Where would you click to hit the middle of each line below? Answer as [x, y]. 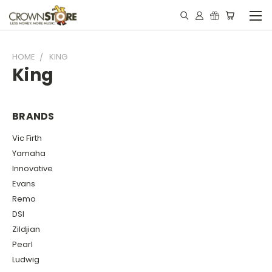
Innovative [32, 168]
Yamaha [29, 153]
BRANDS [33, 116]
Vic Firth [27, 138]
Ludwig [26, 259]
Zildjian [26, 229]
